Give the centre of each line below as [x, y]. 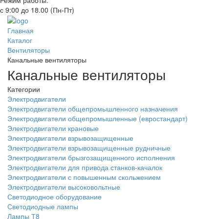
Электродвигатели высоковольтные [64, 187]
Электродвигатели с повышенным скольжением [84, 177]
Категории [24, 89]
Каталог [20, 40]
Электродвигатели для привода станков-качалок [85, 167]
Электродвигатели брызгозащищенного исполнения [91, 158]
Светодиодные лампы [43, 207]
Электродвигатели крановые [53, 128]
